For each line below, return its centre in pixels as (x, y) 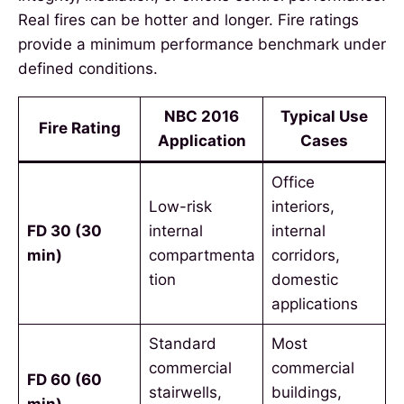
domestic (304, 279)
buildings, (306, 392)
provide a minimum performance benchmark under (202, 44)
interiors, (303, 206)
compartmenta (202, 255)
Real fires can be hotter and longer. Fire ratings (188, 19)
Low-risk (180, 206)
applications (314, 303)
